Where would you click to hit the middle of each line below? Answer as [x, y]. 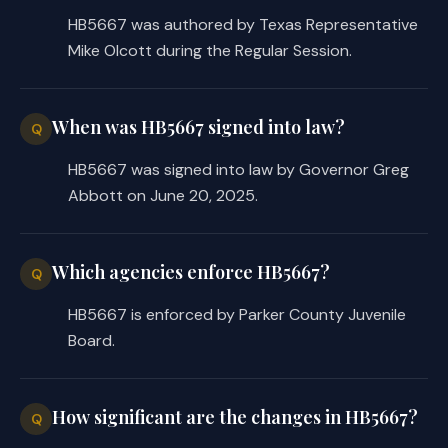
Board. [91, 340]
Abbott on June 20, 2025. [163, 195]
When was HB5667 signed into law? [198, 126]
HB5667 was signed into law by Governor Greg [238, 169]
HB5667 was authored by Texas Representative [243, 24]
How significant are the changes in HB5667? [235, 416]
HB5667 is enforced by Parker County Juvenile [237, 314]
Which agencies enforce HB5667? [191, 271]
